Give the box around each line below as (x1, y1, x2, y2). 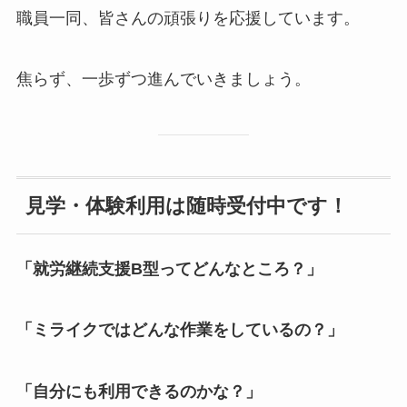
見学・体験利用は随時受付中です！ (25, 195, 348, 218)
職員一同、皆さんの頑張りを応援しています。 (15, 8, 360, 27)
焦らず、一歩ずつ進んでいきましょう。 (15, 70, 311, 89)
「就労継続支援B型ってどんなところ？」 (15, 259, 323, 278)
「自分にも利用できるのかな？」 (15, 382, 262, 402)
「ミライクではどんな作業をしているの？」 (15, 321, 343, 340)
